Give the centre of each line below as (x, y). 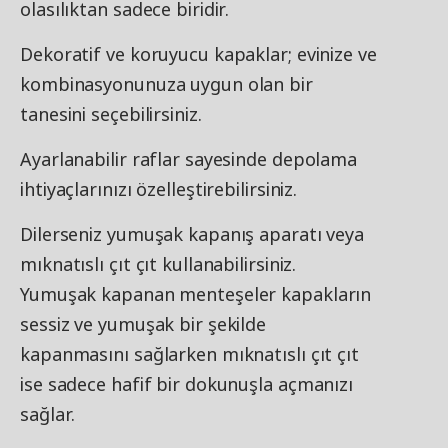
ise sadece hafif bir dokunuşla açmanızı (187, 384)
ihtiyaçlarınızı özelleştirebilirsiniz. (159, 189)
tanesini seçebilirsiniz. (111, 114)
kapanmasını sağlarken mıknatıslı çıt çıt (189, 354)
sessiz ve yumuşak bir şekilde (143, 324)
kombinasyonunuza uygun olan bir (166, 84)
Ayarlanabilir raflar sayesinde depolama (189, 159)
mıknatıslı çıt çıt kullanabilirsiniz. (158, 264)
